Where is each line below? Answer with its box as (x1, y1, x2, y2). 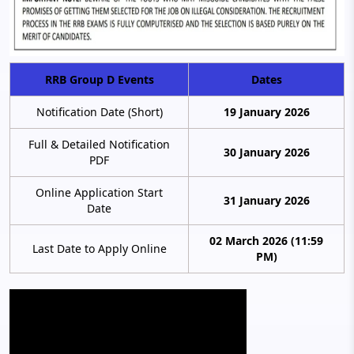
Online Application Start (36, 184, 163, 200)
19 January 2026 (223, 104, 310, 119)
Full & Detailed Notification (28, 136, 170, 152)
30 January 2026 (223, 144, 310, 160)
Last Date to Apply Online (32, 240, 167, 256)
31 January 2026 (223, 192, 310, 208)
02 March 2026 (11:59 (209, 232, 323, 248)
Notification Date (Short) (36, 104, 163, 119)
